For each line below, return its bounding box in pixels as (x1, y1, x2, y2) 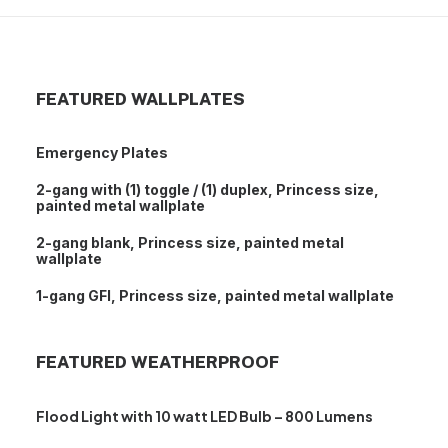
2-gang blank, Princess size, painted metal (36, 234, 344, 251)
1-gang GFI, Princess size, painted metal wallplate (36, 287, 394, 304)
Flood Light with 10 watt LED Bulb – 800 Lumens (36, 407, 373, 425)
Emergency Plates (36, 144, 168, 161)
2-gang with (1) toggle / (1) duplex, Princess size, (36, 181, 379, 198)
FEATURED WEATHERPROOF (36, 352, 279, 372)
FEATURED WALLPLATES (36, 89, 245, 109)
